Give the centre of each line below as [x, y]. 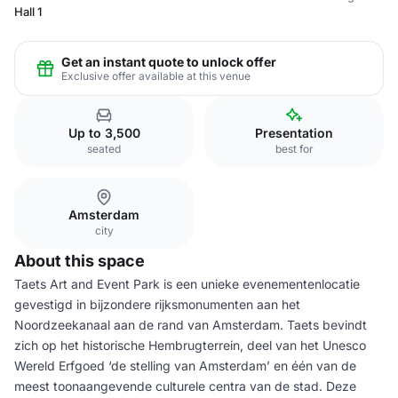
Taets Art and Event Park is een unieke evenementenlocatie [187, 284]
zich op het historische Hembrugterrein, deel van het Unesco [190, 345]
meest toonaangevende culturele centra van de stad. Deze [185, 386]
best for [294, 149]
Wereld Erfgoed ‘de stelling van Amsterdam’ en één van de [185, 366]
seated [104, 149]
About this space [80, 261]
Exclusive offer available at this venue [156, 76]
